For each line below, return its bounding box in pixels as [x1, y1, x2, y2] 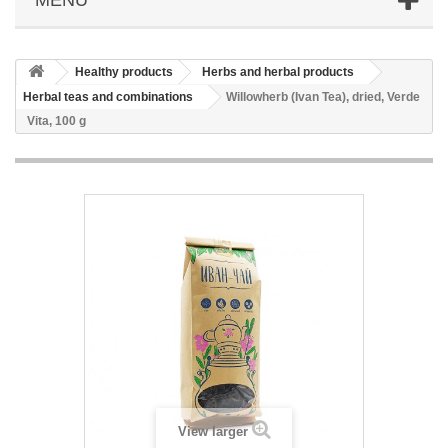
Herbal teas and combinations [23, 89, 193, 104]
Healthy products [75, 64, 173, 79]
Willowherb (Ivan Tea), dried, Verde [226, 89, 420, 104]
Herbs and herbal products [202, 64, 354, 79]
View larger [177, 423, 248, 439]
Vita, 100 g [27, 113, 86, 128]
